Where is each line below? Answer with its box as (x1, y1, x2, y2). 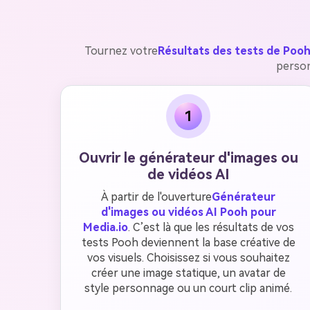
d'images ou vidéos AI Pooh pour (100, 206, 276, 219)
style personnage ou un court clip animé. (84, 282, 292, 295)
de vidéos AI (147, 166, 229, 183)
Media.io (82, 221, 128, 234)
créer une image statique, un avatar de (91, 266, 286, 280)
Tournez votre (84, 44, 158, 57)
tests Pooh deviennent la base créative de (81, 236, 295, 249)
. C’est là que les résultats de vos (127, 221, 294, 234)
